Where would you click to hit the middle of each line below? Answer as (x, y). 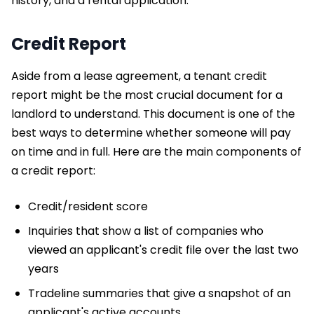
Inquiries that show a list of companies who (146, 231)
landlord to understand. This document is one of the (153, 114)
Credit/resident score (88, 206)
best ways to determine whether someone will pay (151, 132)
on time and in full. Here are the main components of (156, 151)
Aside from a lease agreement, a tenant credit (139, 76)
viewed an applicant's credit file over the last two (163, 250)
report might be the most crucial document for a (147, 95)
